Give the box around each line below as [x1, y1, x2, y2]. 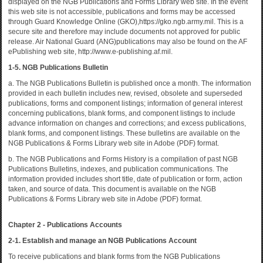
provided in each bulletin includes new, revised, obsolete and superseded [8, 89, 242, 97]
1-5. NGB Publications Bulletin [8, 63, 108, 72]
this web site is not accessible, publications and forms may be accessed [8, 8, 235, 16]
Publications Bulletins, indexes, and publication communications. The [8, 165, 228, 173]
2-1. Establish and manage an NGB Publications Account [8, 237, 197, 245]
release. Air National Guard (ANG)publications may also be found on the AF [8, 38, 247, 46]
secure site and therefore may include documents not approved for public [8, 28, 240, 36]
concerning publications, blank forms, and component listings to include [8, 109, 235, 117]
